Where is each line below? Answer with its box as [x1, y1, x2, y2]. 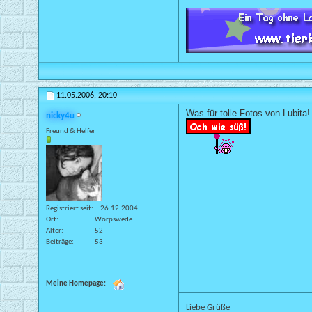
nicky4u [46, 111, 75, 120]
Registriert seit [46, 205, 91, 213]
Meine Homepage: [46, 280, 106, 288]
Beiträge [46, 238, 72, 247]
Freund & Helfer [46, 127, 95, 135]
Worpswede [95, 216, 132, 224]
